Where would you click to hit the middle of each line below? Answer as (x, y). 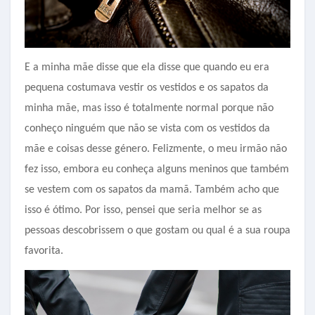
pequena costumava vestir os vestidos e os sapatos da (147, 88)
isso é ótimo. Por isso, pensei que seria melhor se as (143, 211)
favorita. (44, 251)
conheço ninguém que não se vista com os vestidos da (147, 129)
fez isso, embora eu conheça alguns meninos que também (157, 170)
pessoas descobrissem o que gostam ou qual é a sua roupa (157, 231)
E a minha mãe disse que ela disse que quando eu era (147, 68)
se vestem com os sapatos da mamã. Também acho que (152, 190)
